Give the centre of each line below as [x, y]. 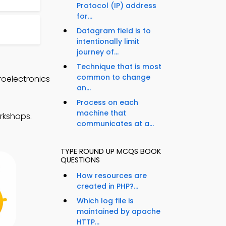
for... [84, 16]
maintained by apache [119, 212]
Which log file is [105, 201]
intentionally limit [108, 42]
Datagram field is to [114, 31]
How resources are [112, 176]
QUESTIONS [80, 160]
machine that [101, 113]
